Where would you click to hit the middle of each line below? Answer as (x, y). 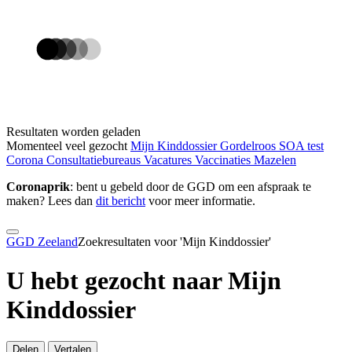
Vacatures (169, 160)
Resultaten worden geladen (73, 132)
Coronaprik (38, 187)
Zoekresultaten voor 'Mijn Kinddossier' (174, 242)
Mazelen (275, 160)
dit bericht (121, 201)
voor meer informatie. (200, 201)
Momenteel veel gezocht (67, 146)
